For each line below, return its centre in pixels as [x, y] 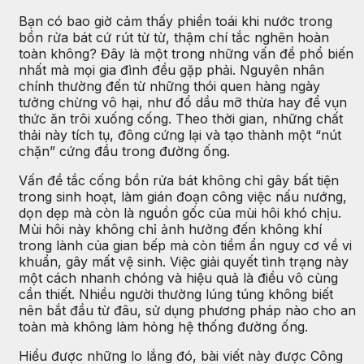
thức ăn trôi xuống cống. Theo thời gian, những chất [181, 118]
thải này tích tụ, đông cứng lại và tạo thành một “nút [180, 134]
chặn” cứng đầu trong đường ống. [124, 151]
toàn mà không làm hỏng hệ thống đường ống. [163, 326]
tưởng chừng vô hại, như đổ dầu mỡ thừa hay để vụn [183, 102]
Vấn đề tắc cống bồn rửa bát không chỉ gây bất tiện [179, 180]
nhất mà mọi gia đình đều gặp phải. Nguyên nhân [171, 69]
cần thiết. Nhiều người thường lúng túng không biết [176, 294]
